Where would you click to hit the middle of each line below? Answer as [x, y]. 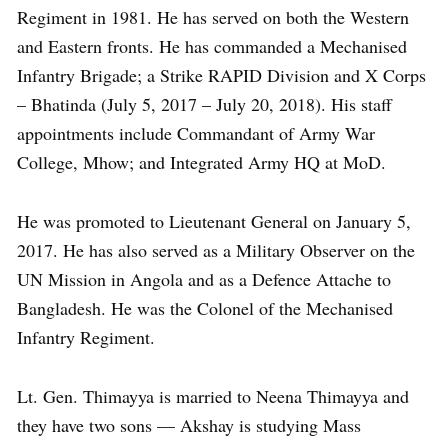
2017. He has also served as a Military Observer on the [216, 249]
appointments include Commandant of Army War [196, 132]
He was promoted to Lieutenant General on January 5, [214, 220]
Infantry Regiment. [86, 336]
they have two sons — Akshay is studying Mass [189, 424]
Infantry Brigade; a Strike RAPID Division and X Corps [221, 74]
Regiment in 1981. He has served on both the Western [213, 16]
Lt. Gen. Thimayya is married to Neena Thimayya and [213, 395]
